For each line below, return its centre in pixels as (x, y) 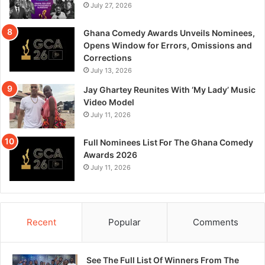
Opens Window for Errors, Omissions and (168, 46)
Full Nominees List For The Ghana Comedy (168, 143)
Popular (124, 222)
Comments (216, 222)
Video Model (109, 102)
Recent (41, 222)
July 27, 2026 (111, 6)
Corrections (108, 58)
